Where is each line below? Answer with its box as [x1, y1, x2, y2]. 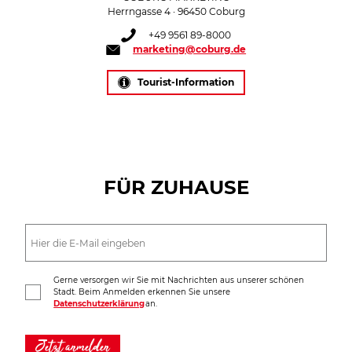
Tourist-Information [137, 75, 235, 88]
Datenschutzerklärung [53, 299, 145, 310]
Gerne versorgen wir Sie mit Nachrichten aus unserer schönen [53, 275, 305, 286]
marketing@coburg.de [133, 43, 247, 56]
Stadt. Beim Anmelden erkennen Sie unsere [53, 287, 232, 298]
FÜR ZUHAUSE [103, 175, 249, 200]
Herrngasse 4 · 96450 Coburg [107, 5, 245, 17]
